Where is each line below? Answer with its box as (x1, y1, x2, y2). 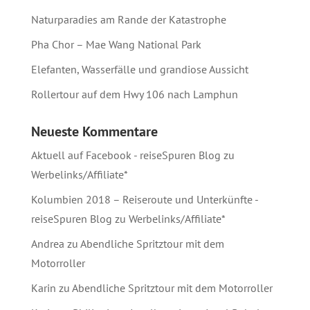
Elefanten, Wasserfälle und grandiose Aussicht (30, 62, 248, 76)
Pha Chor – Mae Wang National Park (30, 37, 201, 51)
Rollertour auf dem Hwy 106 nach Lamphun (30, 86, 238, 101)
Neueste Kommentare (30, 122, 158, 140)
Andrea (30, 236, 64, 250)
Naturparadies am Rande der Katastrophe (30, 12, 226, 26)
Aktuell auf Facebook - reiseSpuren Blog (30, 147, 221, 162)
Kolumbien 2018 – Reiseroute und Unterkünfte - (30, 192, 258, 206)
